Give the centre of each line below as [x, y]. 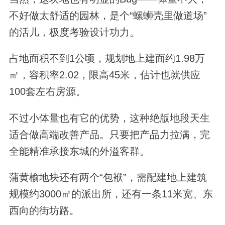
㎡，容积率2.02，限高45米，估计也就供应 [104, 75]
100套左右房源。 [47, 92]
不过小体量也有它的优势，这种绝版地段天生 [109, 118]
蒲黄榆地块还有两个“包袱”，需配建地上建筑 [108, 177]
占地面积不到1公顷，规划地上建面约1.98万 [107, 59]
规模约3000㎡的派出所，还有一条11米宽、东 [111, 194]
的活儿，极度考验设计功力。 [74, 32]
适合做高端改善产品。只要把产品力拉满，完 [109, 134]
